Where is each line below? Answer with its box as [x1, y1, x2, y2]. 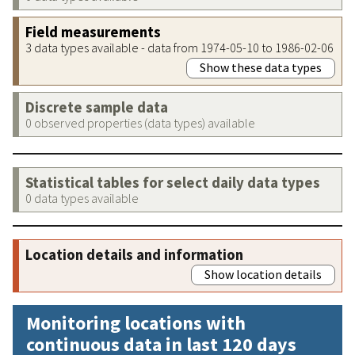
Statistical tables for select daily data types [25, 173, 320, 192]
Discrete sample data [25, 97, 168, 116]
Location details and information [25, 245, 243, 264]
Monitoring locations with [26, 310, 246, 335]
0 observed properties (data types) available [25, 114, 255, 131]
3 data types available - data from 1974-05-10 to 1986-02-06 [25, 39, 334, 55]
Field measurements [25, 22, 161, 41]
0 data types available [25, 189, 139, 206]
